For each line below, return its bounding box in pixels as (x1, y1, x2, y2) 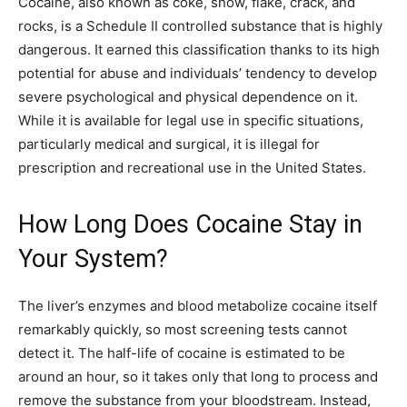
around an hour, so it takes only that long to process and (18, 368, 378, 386)
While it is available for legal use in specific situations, (18, 112, 363, 130)
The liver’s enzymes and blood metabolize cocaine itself (18, 297, 377, 315)
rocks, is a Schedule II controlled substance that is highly (18, 17, 382, 35)
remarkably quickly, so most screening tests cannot (18, 321, 347, 339)
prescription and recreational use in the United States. (18, 159, 366, 177)
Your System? (18, 244, 168, 274)
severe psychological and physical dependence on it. (18, 88, 358, 106)
